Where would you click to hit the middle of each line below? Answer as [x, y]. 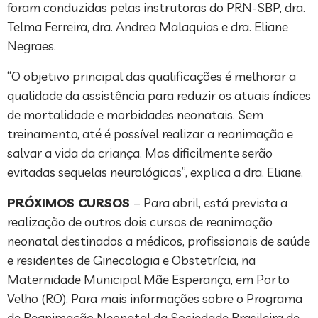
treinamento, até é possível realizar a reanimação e [150, 133]
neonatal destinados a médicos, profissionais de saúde [159, 241]
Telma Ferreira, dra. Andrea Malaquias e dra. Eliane [148, 26]
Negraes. [32, 45]
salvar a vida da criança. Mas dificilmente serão [140, 153]
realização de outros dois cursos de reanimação [140, 221]
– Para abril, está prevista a [210, 202]
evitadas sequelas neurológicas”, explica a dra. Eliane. [155, 172]
